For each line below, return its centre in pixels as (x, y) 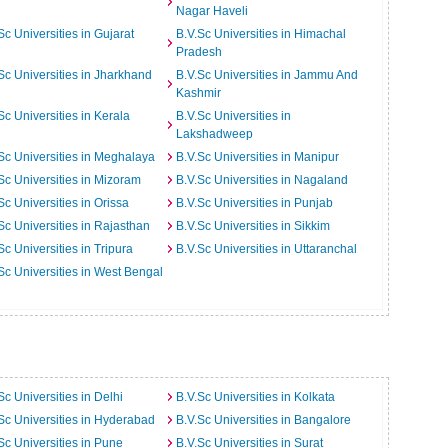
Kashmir (198, 93)
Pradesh (198, 52)
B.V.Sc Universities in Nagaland (261, 180)
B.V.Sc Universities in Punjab (254, 203)
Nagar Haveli (211, 11)
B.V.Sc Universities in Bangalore (263, 420)
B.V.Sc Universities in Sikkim (252, 226)
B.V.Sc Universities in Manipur (257, 157)
